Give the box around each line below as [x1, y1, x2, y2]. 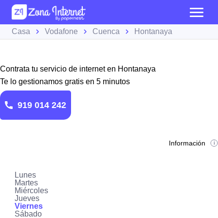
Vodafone [45, 27, 78, 36]
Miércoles [15, 186, 48, 195]
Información [169, 139, 206, 147]
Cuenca [92, 27, 120, 36]
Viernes [15, 202, 43, 210]
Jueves [15, 194, 39, 202]
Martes [15, 179, 38, 187]
